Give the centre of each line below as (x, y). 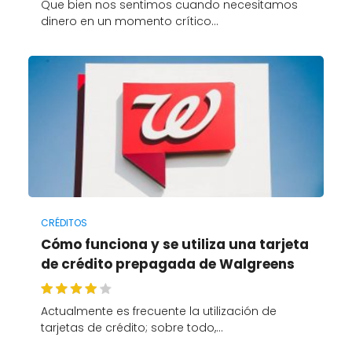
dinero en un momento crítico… (129, 21)
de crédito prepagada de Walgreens (167, 264)
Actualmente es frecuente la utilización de (158, 312)
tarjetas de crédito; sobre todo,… (132, 328)
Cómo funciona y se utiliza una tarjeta (174, 245)
